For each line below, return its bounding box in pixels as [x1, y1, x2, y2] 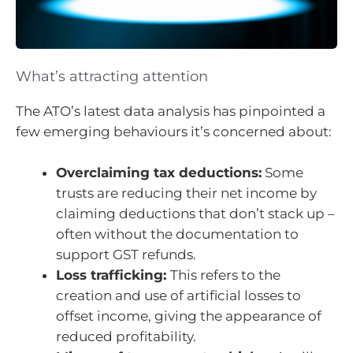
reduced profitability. [56, 328, 196, 344]
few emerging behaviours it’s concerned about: [16, 124, 332, 140]
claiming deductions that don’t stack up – [56, 205, 335, 221]
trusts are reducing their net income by [56, 184, 317, 201]
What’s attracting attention [16, 68, 208, 86]
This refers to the [170, 266, 281, 283]
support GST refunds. [56, 246, 196, 262]
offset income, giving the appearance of [56, 307, 321, 324]
